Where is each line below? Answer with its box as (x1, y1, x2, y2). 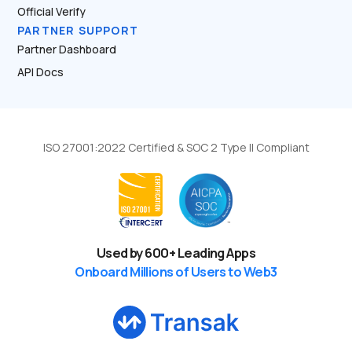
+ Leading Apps (168, 244, 256, 262)
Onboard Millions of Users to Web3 (75, 262, 277, 281)
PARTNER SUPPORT (17, 23, 138, 38)
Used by (96, 244, 145, 262)
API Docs (17, 64, 64, 80)
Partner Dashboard (17, 42, 116, 57)
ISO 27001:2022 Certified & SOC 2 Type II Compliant (42, 140, 310, 156)
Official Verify (17, 4, 86, 20)
